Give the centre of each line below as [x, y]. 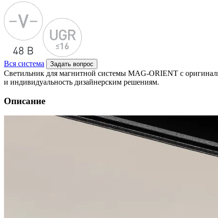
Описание [25, 101]
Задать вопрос [72, 64]
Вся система [24, 64]
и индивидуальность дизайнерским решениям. [82, 82]
